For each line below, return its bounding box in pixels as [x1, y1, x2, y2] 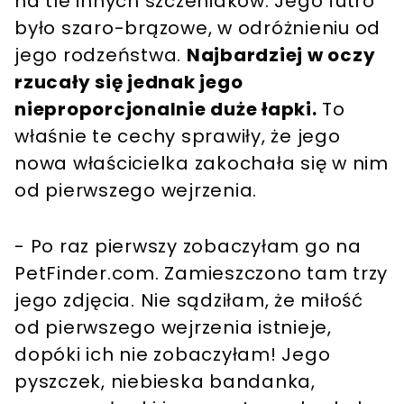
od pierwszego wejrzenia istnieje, [14, 315, 332, 341]
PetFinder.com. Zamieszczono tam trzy [14, 261, 388, 287]
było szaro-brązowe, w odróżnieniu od [14, 15, 381, 41]
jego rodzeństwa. [14, 42, 187, 69]
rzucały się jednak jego [14, 69, 243, 96]
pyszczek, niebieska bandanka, [14, 369, 316, 395]
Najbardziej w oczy [186, 42, 376, 69]
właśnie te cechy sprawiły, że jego [14, 124, 341, 150]
